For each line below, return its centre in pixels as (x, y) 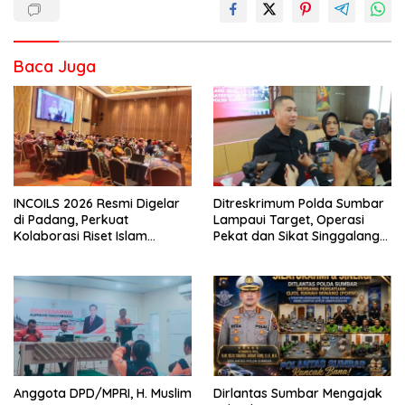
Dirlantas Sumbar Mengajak (298, 393)
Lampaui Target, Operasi (289, 219)
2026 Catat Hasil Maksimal (293, 252)
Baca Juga (55, 67)
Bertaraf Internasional (80, 252)
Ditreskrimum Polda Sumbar (299, 203)
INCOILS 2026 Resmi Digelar (97, 203)
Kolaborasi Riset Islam (80, 235)
